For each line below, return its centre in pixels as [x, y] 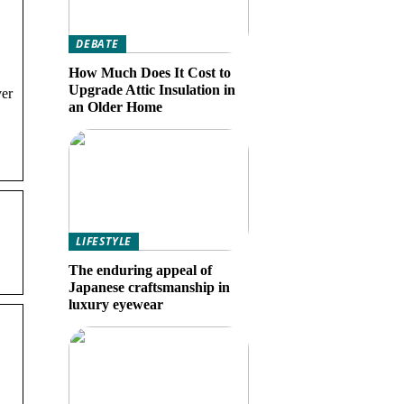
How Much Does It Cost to [150, 73]
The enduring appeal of [140, 270]
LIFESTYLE [104, 241]
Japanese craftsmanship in [149, 287]
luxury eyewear [116, 304]
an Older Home [115, 107]
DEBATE [97, 44]
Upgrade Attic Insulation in [152, 90]
